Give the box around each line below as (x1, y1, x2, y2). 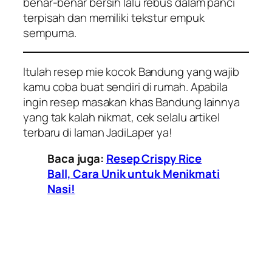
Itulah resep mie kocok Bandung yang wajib (23, 63, 239, 80)
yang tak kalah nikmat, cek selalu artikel (23, 109, 220, 125)
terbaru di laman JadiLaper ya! (23, 124, 172, 140)
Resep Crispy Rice (106, 151, 202, 167)
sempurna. (23, 24, 77, 41)
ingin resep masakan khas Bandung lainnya (23, 93, 240, 110)
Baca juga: (47, 151, 106, 167)
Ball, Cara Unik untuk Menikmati (47, 166, 220, 182)
